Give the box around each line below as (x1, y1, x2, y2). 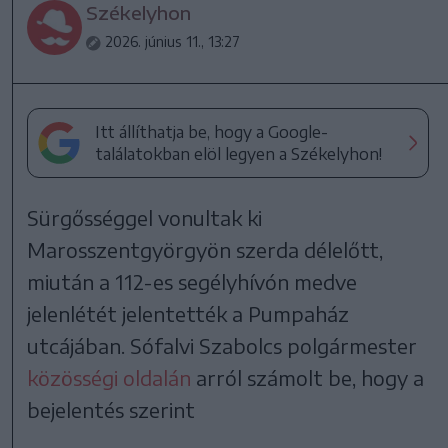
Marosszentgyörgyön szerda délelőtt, (27, 237, 384, 263)
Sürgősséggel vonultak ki (27, 205, 263, 231)
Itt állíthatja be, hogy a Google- (95, 122, 329, 143)
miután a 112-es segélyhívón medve (27, 269, 358, 295)
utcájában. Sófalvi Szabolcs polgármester (27, 333, 418, 359)
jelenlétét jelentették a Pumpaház (27, 301, 350, 327)
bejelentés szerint (27, 397, 196, 423)
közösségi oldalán (27, 365, 192, 391)
